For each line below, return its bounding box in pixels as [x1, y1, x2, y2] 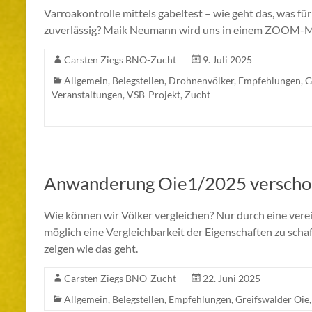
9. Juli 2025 [203, 54, 252, 66]
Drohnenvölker [169, 75, 234, 87]
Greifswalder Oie [235, 293, 309, 306]
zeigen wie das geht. [44, 242, 138, 256]
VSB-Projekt [127, 88, 180, 101]
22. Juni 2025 [203, 272, 260, 285]
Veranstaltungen [52, 88, 123, 101]
